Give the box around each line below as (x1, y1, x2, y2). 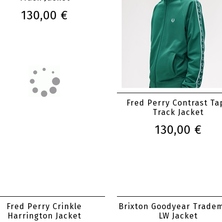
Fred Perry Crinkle (6, 202, 82, 211)
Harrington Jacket (7, 211, 81, 221)
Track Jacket (152, 108, 204, 117)
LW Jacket (158, 211, 198, 221)
